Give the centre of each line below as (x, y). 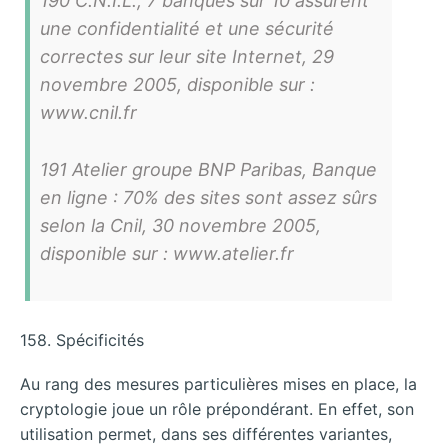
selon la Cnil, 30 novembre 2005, (180, 225)
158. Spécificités (82, 340)
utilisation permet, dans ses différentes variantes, (206, 434)
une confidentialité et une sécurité (187, 28)
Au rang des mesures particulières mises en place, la (218, 384)
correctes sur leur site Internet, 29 (187, 56)
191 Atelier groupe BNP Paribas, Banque (208, 169)
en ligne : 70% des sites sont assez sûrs (208, 197)
